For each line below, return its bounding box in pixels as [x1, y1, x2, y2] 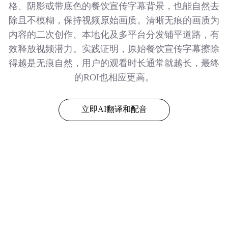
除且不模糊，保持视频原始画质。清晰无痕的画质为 [9, 15, 219, 25]
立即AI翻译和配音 [81, 104, 147, 113]
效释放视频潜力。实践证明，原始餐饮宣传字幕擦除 [9, 43, 219, 54]
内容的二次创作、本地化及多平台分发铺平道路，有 [9, 29, 219, 40]
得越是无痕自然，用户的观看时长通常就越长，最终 [9, 58, 219, 68]
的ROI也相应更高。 [74, 72, 154, 82]
